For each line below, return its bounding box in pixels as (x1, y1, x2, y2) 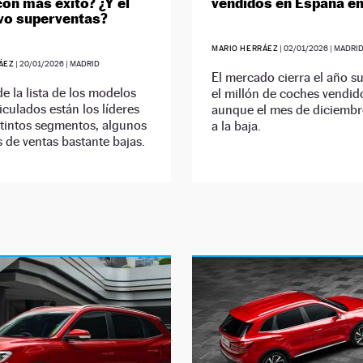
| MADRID (64, 59, 100, 69)
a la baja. (211, 118, 261, 135)
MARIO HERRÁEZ (211, 44, 279, 53)
